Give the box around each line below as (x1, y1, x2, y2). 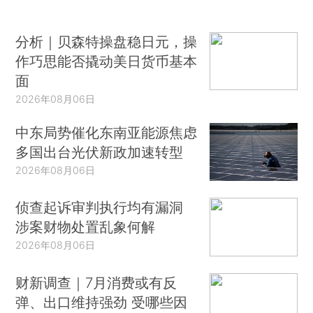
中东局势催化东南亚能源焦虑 (15, 123, 198, 141)
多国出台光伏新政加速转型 (15, 143, 184, 161)
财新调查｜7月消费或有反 (15, 273, 177, 291)
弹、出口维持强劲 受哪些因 (15, 293, 188, 311)
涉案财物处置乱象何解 (15, 218, 156, 236)
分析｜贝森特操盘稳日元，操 (15, 32, 198, 50)
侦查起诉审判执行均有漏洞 (15, 198, 184, 217)
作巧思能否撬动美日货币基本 (15, 52, 198, 70)
